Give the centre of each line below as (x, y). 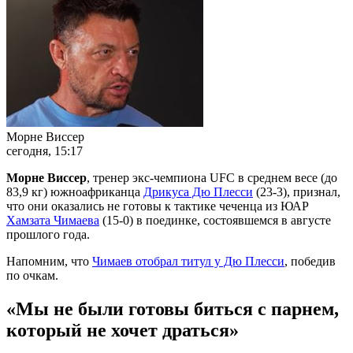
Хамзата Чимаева (53, 220)
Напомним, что (49, 261)
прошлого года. (48, 234)
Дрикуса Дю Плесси (198, 191)
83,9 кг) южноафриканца (75, 191)
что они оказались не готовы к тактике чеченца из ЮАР (158, 206)
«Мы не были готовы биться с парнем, (173, 308)
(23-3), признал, (297, 191)
